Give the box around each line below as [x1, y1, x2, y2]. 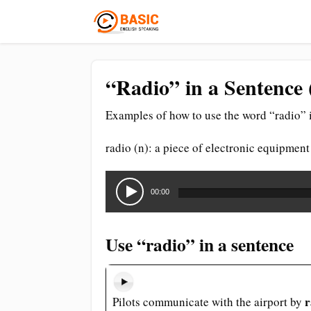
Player [105, 186, 135, 202]
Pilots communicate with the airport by [112, 294, 305, 310]
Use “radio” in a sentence [106, 231, 294, 258]
